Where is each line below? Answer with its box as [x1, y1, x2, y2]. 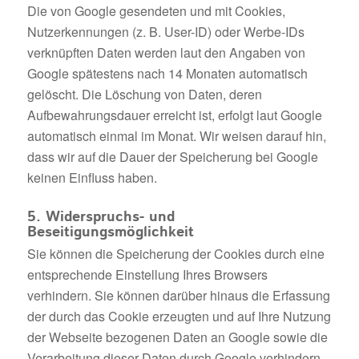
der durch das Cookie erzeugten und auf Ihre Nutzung [26, 306, 331, 325]
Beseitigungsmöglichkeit [26, 221, 194, 243]
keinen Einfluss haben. [26, 167, 157, 187]
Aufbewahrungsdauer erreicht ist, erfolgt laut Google [26, 105, 322, 124]
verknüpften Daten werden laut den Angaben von [26, 42, 305, 62]
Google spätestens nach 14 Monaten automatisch [26, 63, 308, 83]
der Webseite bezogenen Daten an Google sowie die [26, 327, 328, 346]
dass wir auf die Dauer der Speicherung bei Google [26, 147, 318, 166]
